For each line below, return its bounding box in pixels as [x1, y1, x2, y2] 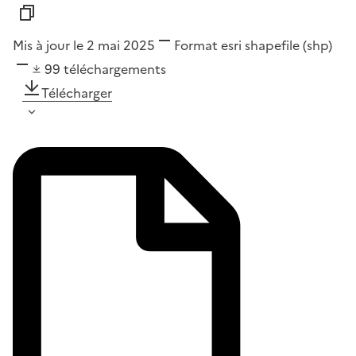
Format [174, 36, 218, 56]
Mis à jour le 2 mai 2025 [13, 36, 155, 56]
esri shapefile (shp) [218, 36, 332, 56]
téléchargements [64, 60, 166, 79]
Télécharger [41, 83, 112, 103]
